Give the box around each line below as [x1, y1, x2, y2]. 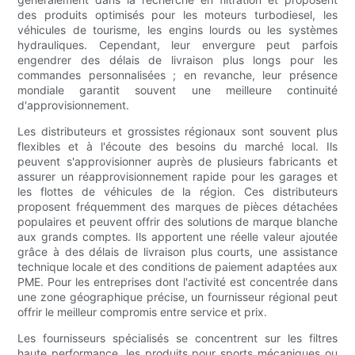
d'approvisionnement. [17, 98, 130, 113]
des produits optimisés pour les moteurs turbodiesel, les [17, 8, 338, 22]
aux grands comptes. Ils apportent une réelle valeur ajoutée [17, 230, 338, 244]
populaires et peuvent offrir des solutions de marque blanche [17, 215, 338, 229]
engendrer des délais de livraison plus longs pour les [17, 53, 338, 67]
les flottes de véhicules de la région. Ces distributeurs [17, 185, 338, 199]
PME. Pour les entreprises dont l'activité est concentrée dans [17, 275, 338, 289]
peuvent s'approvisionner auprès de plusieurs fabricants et [17, 155, 338, 169]
